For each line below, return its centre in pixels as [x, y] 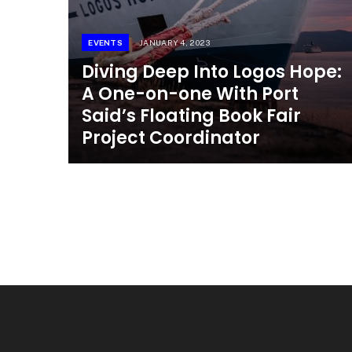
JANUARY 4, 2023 [175, 43]
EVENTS [106, 43]
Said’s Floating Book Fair [192, 116]
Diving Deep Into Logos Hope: [212, 72]
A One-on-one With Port [191, 94]
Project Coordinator [171, 138]
